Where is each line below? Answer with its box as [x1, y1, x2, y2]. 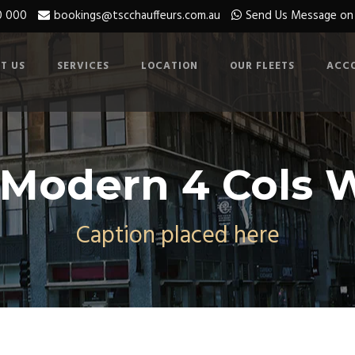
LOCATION [141, 58, 198, 74]
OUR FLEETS [230, 58, 295, 74]
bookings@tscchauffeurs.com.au [54, 6, 220, 25]
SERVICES [57, 58, 109, 74]
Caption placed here [75, 217, 280, 255]
